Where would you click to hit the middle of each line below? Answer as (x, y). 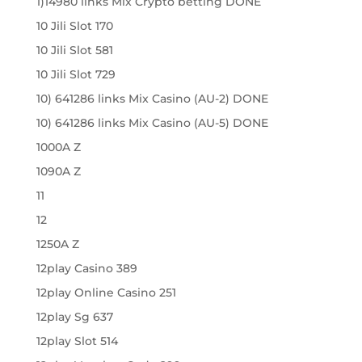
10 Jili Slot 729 (76, 74)
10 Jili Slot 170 (74, 26)
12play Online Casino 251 (106, 293)
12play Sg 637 (74, 317)
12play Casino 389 (86, 268)
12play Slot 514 (77, 341)
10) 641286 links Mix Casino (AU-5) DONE (152, 123)
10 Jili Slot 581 (74, 50)
